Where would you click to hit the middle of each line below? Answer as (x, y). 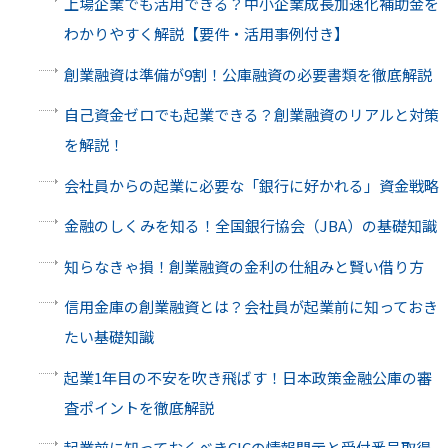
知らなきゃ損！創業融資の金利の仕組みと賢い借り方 (243, 266)
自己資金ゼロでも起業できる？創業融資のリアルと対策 (251, 115)
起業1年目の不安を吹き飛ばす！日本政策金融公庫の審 (247, 377)
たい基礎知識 (108, 337)
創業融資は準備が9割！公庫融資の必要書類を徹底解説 (247, 74)
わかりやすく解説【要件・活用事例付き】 (206, 34)
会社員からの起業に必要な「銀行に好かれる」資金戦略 (251, 185)
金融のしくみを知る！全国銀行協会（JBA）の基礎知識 (250, 226)
